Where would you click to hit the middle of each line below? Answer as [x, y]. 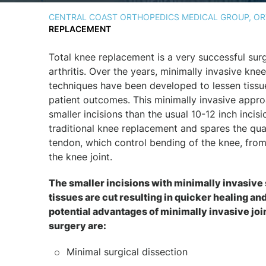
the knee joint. [80, 157]
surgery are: [77, 226]
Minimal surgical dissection [127, 252]
